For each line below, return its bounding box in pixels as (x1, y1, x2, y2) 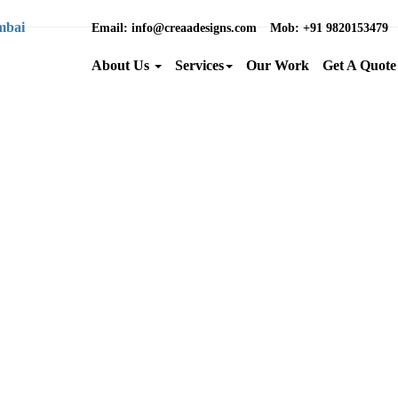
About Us (92, 57, 153, 73)
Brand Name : (301, 180, 387, 196)
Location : (301, 237, 362, 253)
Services (175, 57, 224, 73)
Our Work (246, 57, 309, 73)
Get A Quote (322, 57, 396, 73)
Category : (301, 209, 365, 225)
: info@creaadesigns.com (123, 21, 257, 35)
